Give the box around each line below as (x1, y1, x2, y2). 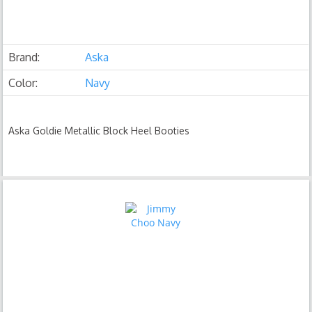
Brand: (8, 50, 40, 64)
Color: (8, 76, 38, 90)
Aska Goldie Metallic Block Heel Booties (8, 125, 190, 136)
